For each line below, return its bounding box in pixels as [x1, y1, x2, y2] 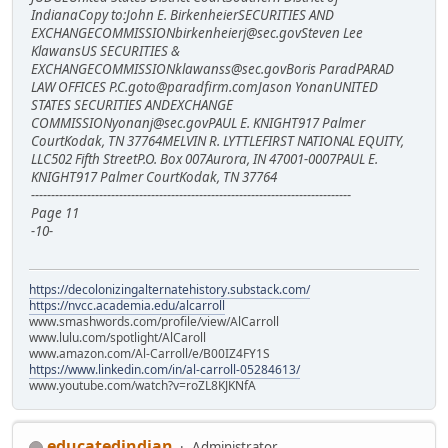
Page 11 [31, 203, 79, 222]
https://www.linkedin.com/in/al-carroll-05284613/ [29, 361, 300, 379]
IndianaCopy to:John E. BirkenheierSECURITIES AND [31, 5, 334, 24]
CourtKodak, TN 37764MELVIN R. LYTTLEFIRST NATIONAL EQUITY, [31, 131, 404, 150]
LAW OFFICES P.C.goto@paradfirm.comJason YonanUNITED [31, 77, 378, 96]
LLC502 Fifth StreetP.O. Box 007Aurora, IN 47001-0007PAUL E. [31, 149, 378, 168]
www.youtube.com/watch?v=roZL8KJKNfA [29, 377, 256, 395]
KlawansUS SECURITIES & [31, 41, 180, 60]
